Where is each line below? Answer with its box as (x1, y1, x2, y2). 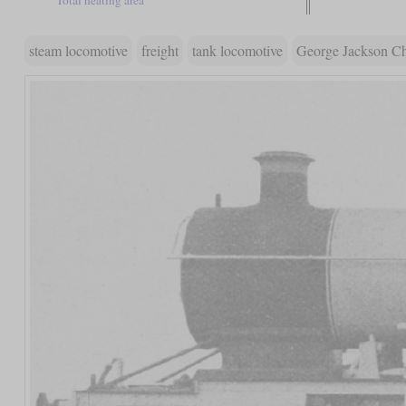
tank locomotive (191, 40, 283, 60)
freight (140, 40, 179, 60)
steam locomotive (28, 40, 128, 60)
